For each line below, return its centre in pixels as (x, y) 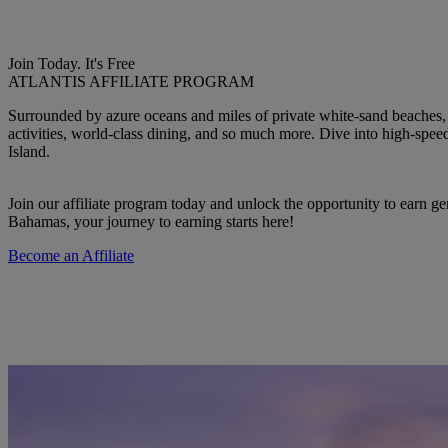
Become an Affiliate (71, 255)
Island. (29, 151)
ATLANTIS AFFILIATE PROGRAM (131, 81)
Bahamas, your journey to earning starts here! (151, 221)
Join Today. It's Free (71, 63)
